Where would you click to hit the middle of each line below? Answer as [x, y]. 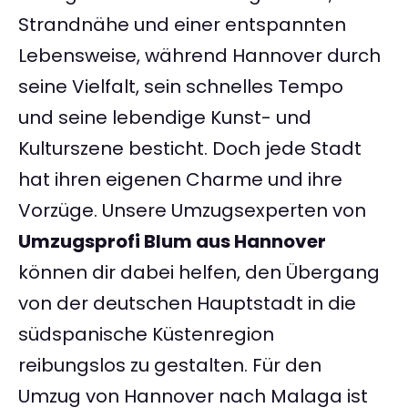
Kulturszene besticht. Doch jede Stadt [190, 149]
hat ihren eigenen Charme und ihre [180, 180]
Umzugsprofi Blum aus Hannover [172, 242]
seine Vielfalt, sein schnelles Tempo [181, 87]
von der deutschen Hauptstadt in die [187, 304]
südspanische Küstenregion [146, 335]
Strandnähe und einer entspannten [182, 25]
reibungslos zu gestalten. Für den [170, 366]
